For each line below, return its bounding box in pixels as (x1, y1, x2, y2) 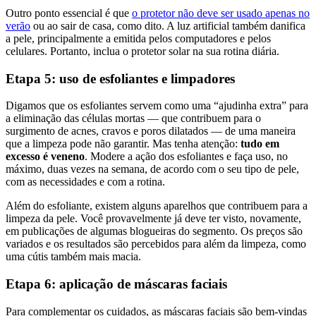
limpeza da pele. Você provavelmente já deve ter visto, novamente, (6, 212, 301, 225)
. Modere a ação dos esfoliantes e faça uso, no (85, 150, 288, 163)
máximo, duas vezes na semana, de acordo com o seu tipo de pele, (6, 163, 299, 176)
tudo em (241, 138, 279, 150)
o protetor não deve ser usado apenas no (132, 6, 310, 19)
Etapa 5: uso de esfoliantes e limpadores (6, 71, 235, 86)
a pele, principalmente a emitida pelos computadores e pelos (6, 32, 271, 44)
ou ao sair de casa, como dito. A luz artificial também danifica (30, 19, 305, 32)
